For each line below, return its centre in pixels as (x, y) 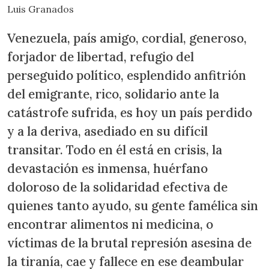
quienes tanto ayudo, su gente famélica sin (133, 205)
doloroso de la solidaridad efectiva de (117, 187)
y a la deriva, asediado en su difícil (107, 131)
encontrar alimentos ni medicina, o (110, 224)
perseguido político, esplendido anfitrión (127, 75)
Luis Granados (41, 9)
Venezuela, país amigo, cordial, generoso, (127, 38)
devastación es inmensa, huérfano (107, 168)
